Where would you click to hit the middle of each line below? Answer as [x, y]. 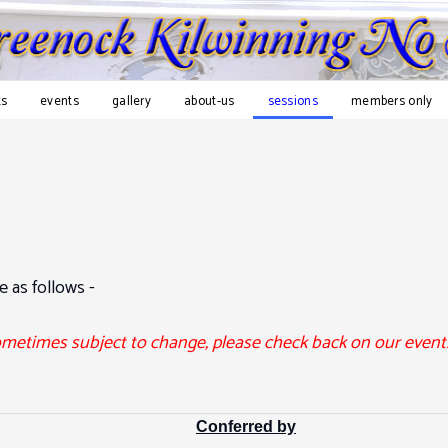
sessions [292, 101]
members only [391, 101]
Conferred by [246, 426]
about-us [209, 101]
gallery [131, 101]
